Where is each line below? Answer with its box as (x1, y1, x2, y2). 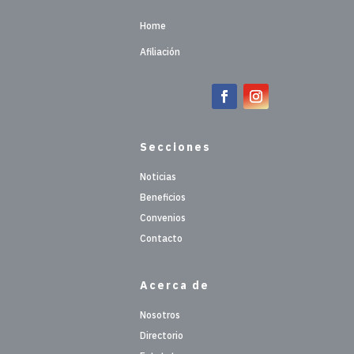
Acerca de (140, 278, 210, 293)
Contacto (140, 232, 183, 245)
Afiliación (140, 46, 181, 58)
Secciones (140, 140, 212, 155)
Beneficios (140, 191, 186, 204)
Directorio (140, 330, 184, 342)
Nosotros (140, 309, 181, 322)
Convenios (140, 212, 186, 224)
